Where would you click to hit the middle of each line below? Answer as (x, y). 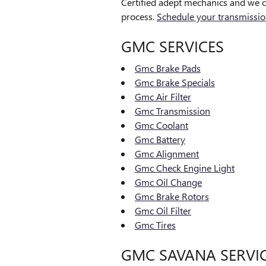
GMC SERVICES (172, 45)
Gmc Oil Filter (163, 210)
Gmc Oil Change (168, 182)
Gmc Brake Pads (168, 68)
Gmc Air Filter (163, 96)
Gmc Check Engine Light (185, 168)
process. (139, 16)
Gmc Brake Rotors (172, 196)
